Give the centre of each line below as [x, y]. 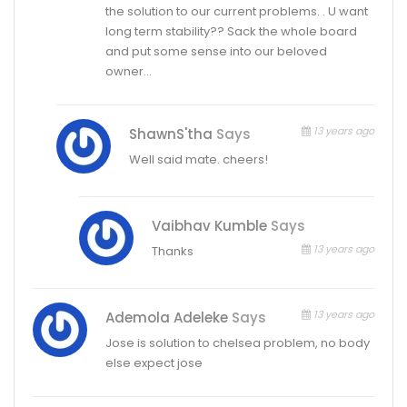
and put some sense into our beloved [216, 51]
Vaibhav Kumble [211, 225]
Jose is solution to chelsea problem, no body [238, 342]
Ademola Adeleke [169, 317]
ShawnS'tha [173, 134]
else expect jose [154, 362]
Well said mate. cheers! [199, 159]
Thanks [172, 251]
